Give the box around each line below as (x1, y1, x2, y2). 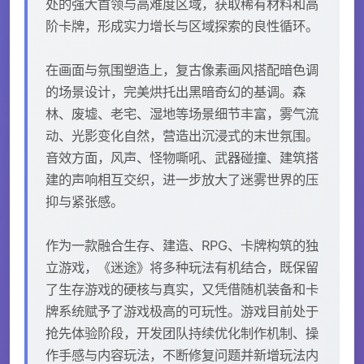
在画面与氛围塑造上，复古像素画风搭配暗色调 (45, 61, 318, 78)
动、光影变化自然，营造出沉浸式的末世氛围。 (45, 127, 318, 144)
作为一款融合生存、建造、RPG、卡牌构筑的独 (45, 236, 318, 253)
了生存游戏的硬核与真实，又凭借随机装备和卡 (45, 280, 318, 297)
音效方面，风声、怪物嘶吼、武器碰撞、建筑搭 (45, 149, 318, 166)
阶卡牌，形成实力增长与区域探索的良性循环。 (45, 17, 318, 34)
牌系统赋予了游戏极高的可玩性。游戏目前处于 (45, 302, 318, 319)
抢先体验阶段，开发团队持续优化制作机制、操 (45, 324, 318, 341)
